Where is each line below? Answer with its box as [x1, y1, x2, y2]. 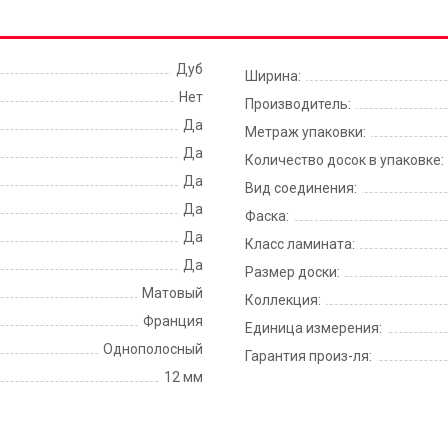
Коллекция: [245, 292, 321, 308]
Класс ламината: [245, 236, 355, 252]
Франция [143, 313, 203, 329]
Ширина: [245, 68, 301, 84]
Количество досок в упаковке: [245, 152, 444, 168]
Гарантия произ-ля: [245, 348, 372, 364]
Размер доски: [245, 264, 340, 280]
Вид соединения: [245, 180, 357, 196]
